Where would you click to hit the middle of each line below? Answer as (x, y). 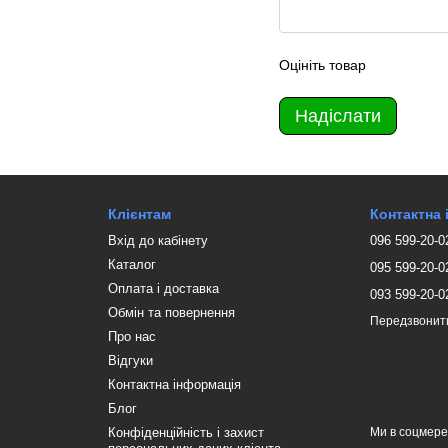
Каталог (131, 264)
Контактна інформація (174, 384)
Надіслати (338, 115)
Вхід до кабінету (157, 240)
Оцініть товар (322, 64)
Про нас (131, 336)
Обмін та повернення (171, 312)
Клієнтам (139, 214)
